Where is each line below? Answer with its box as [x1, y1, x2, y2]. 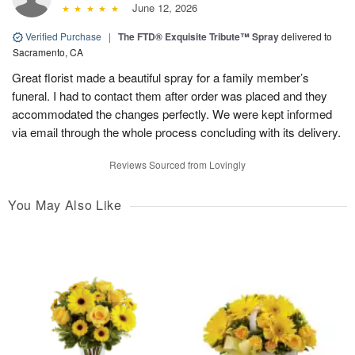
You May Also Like [8, 195, 122, 214]
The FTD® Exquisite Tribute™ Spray [118, 29, 279, 44]
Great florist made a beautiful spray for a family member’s [12, 68, 309, 86]
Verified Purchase [23, 29, 104, 43]
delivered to [281, 29, 332, 43]
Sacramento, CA [13, 44, 83, 59]
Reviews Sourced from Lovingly [109, 157, 246, 171]
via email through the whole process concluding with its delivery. [12, 123, 341, 140]
